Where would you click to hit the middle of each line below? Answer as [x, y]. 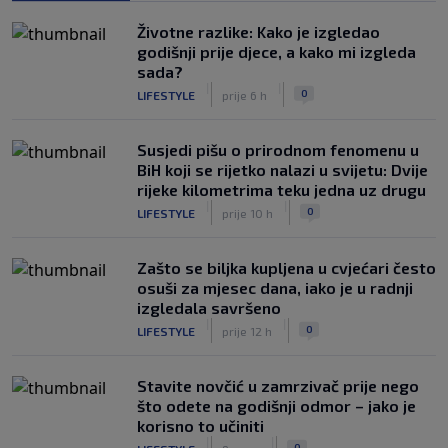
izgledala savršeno [209, 307]
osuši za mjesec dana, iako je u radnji [275, 287]
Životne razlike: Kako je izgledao [258, 31]
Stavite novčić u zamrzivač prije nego [278, 385]
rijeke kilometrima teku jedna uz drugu [281, 189]
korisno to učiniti [200, 425]
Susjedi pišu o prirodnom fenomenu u [278, 149]
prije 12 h [247, 330]
